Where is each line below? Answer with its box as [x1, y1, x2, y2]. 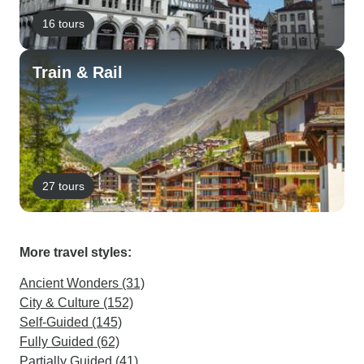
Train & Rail [32, 63, 123, 81]
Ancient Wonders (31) [19, 276, 145, 290]
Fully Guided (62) [19, 335, 119, 349]
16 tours [42, 16, 84, 30]
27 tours [42, 179, 84, 193]
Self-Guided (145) [19, 315, 122, 329]
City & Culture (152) [19, 296, 133, 310]
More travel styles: [19, 245, 132, 259]
